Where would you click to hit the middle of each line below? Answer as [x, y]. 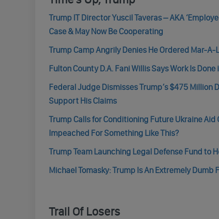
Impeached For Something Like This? [114, 133]
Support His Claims [83, 101]
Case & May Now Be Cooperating [106, 31]
